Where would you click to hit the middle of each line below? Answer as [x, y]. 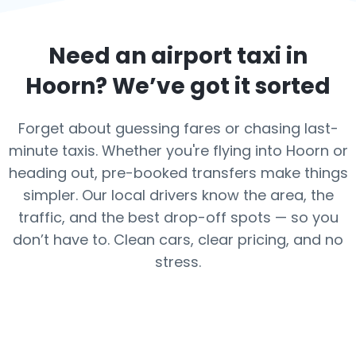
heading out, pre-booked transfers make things [178, 173]
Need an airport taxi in [178, 56]
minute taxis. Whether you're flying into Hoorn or [178, 151]
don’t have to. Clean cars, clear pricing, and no [178, 240]
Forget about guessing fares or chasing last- [178, 128]
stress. [178, 262]
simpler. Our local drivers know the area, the [178, 195]
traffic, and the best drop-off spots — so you [178, 217]
